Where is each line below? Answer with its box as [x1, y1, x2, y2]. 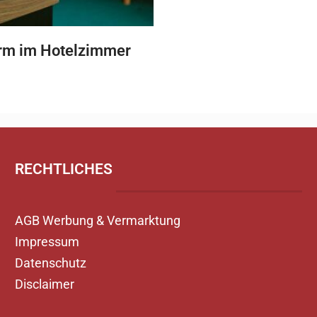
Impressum [14, 234, 79, 250]
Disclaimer [14, 277, 74, 292]
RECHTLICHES [14, 161, 113, 178]
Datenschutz [14, 255, 86, 271]
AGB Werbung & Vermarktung [14, 213, 180, 229]
